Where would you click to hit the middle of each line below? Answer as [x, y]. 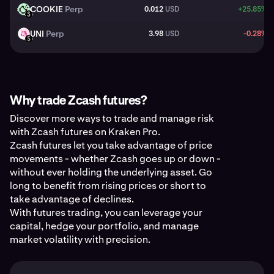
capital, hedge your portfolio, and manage [104, 226]
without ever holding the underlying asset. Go [111, 172]
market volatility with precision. [80, 239]
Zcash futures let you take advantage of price [111, 145]
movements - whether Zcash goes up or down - [115, 159]
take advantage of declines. [72, 199]
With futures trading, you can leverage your [106, 213]
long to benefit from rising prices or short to [108, 186]
